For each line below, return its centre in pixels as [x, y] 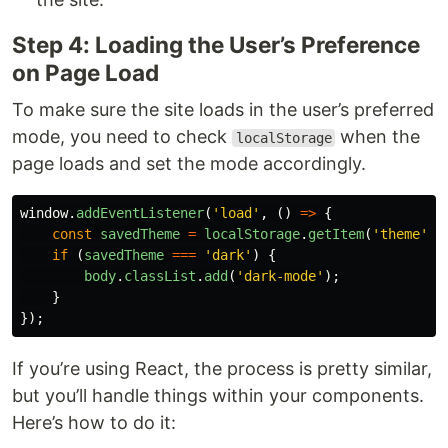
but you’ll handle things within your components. [218, 395]
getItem [336, 234]
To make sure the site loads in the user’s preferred [223, 109]
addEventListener [140, 213]
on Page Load [85, 72]
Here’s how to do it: [94, 422]
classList [160, 276]
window [44, 213]
